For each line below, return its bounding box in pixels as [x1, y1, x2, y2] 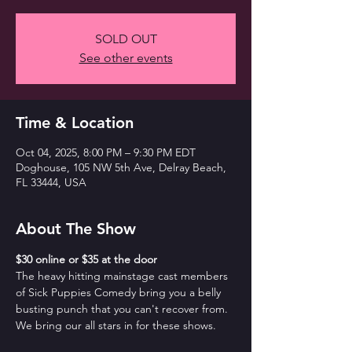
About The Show [16, 219, 136, 238]
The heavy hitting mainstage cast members [16, 269, 231, 283]
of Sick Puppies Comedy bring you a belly [16, 285, 224, 299]
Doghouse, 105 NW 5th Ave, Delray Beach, [16, 160, 226, 174]
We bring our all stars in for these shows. [16, 318, 216, 332]
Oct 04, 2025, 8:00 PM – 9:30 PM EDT [16, 145, 196, 159]
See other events [79, 50, 173, 65]
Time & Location [16, 113, 134, 132]
